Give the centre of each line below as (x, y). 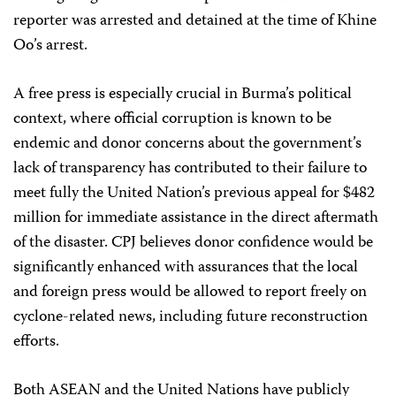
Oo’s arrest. (50, 46)
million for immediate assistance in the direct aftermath (196, 218)
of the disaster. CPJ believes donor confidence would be (193, 243)
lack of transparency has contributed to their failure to (190, 169)
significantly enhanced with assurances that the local (186, 268)
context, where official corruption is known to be (172, 119)
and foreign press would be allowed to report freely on (190, 293)
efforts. (38, 342)
